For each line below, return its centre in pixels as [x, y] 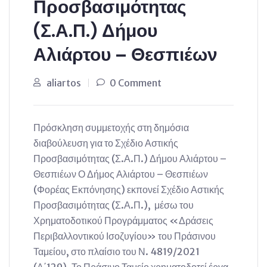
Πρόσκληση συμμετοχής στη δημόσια [111, 128]
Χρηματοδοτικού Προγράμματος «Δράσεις [124, 221]
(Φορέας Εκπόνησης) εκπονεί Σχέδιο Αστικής [129, 190]
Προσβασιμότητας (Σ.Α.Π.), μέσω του [114, 205]
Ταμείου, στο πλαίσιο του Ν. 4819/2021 [117, 252]
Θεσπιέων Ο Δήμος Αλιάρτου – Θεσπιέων [121, 174]
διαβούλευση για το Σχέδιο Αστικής [106, 143]
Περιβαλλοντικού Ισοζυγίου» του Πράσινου [125, 236]
